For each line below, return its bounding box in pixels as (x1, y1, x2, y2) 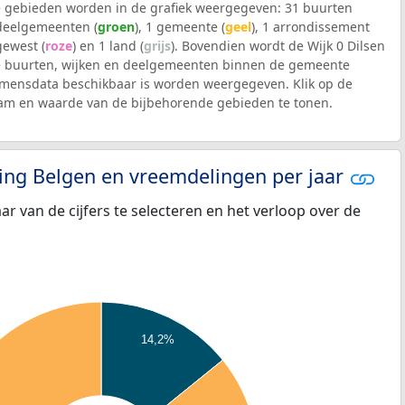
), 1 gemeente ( (135, 18, 225, 36)
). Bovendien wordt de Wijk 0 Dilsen (171, 37, 385, 55)
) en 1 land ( (72, 37, 144, 55)
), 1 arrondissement (251, 18, 370, 36)
